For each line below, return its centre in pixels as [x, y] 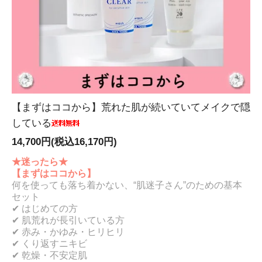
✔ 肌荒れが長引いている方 [68, 220]
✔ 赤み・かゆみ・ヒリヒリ [68, 232]
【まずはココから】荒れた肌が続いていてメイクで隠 [131, 108]
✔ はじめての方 [45, 208]
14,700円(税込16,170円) [64, 142]
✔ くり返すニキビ [49, 244]
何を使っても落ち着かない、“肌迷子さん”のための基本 [127, 185]
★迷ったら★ [40, 162]
